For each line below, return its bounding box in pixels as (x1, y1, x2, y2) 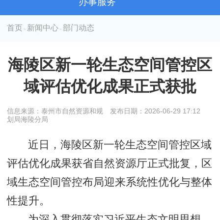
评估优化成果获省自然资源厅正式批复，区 (7, 158, 213, 170)
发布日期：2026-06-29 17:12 (110, 107, 200, 115)
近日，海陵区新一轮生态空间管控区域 (28, 139, 212, 151)
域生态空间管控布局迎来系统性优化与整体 (7, 176, 213, 189)
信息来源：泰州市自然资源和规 (7, 107, 104, 115)
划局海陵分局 (7, 115, 49, 124)
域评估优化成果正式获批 (24, 78, 196, 96)
